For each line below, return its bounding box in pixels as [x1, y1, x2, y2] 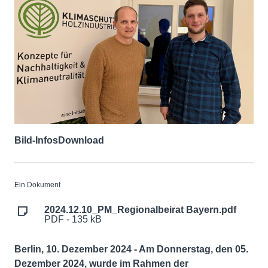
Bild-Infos [14, 135, 58, 146]
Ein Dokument [14, 181, 60, 190]
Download [58, 135, 104, 146]
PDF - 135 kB [44, 214, 102, 225]
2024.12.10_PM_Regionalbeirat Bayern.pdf [44, 205, 236, 215]
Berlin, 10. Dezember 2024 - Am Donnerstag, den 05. [14, 244, 248, 255]
